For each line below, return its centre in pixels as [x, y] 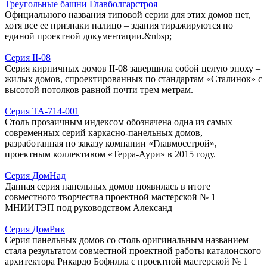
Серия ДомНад [35, 175]
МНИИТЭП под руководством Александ [89, 207]
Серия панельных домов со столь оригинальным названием [127, 240]
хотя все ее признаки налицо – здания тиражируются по [119, 25]
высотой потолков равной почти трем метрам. [99, 89]
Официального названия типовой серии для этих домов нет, [128, 14]
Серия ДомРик [35, 229]
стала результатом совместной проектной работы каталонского [133, 250]
